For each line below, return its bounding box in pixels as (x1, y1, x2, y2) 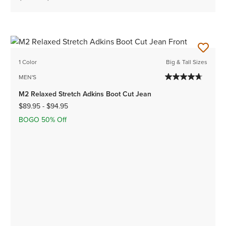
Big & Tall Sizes (165, 57, 207, 67)
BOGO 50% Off (19, 114, 67, 125)
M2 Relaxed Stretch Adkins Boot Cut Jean (19, 88, 152, 99)
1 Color (19, 57, 37, 67)
